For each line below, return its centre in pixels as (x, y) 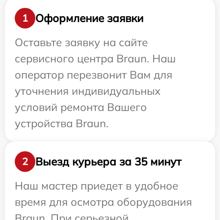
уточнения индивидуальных (88, 91)
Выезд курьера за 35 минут (108, 161)
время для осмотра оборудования (103, 202)
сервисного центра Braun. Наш (95, 59)
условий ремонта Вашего (81, 107)
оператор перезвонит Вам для (94, 75)
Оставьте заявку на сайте (81, 42)
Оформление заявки (89, 18)
